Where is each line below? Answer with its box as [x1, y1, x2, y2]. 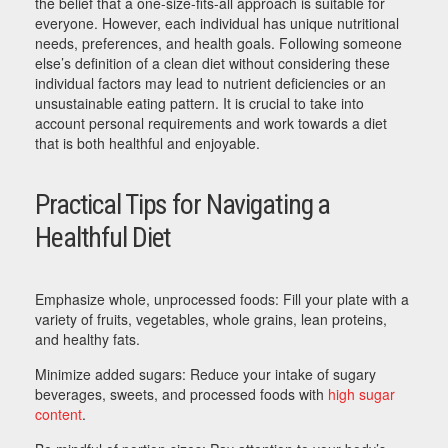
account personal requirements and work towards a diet [35, 113, 387, 134]
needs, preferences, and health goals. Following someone [35, 33, 402, 54]
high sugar [328, 384, 395, 405]
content [35, 404, 82, 425]
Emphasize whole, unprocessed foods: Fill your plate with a [35, 289, 409, 310]
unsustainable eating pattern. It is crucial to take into [35, 93, 364, 114]
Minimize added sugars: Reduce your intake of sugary [35, 364, 376, 385]
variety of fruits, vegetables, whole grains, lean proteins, [35, 309, 387, 330]
